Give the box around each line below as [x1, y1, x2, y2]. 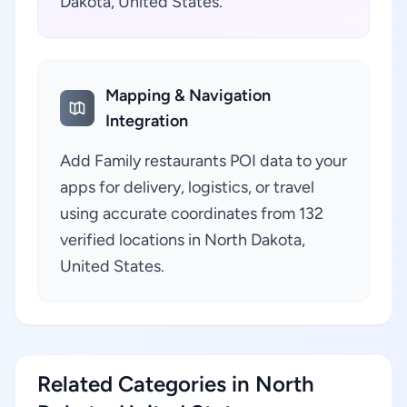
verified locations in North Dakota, [60, 230, 305, 250]
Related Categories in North [37, 371, 314, 397]
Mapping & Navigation [105, 85, 272, 105]
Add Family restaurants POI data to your [60, 151, 347, 171]
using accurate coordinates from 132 [60, 203, 323, 223]
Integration [105, 111, 189, 131]
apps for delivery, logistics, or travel [60, 177, 314, 197]
